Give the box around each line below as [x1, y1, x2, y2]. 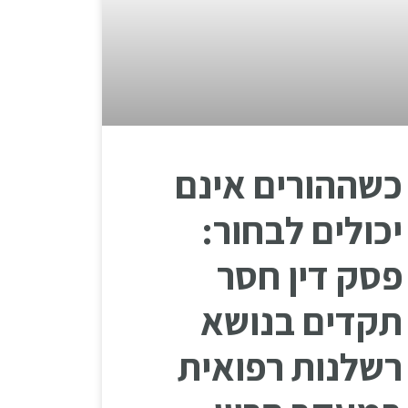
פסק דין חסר [217, 250, 403, 301]
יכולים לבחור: [201, 204, 403, 255]
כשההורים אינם [175, 158, 403, 209]
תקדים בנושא [200, 295, 403, 346]
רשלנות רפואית [178, 341, 403, 392]
